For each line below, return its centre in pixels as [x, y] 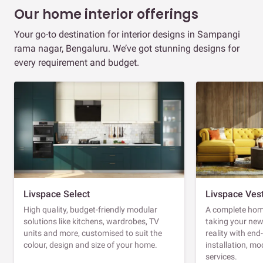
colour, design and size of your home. [90, 245]
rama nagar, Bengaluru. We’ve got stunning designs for [127, 48]
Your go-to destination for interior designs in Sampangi [127, 34]
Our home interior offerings [106, 14]
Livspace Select [57, 194]
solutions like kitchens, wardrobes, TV [91, 221]
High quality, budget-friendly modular [90, 209]
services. [221, 256]
